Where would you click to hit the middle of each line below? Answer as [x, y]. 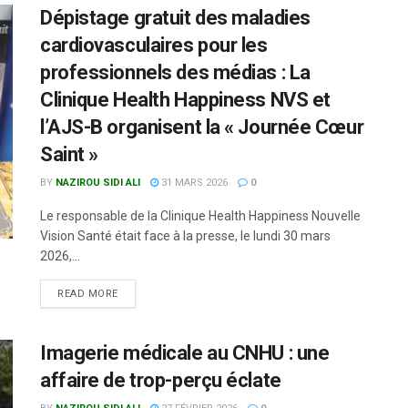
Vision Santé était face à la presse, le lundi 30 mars [185, 235]
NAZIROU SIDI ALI [98, 182]
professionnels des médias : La [175, 72]
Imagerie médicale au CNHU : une [185, 352]
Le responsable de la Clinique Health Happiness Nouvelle [200, 215]
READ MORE [88, 293]
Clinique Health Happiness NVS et [185, 99]
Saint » [69, 154]
